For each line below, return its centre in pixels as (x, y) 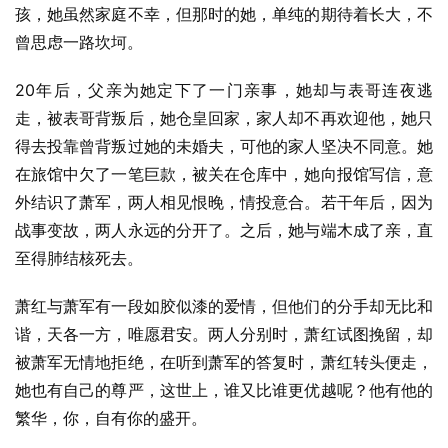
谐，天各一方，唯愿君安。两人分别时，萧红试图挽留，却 (224, 334)
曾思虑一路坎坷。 (79, 42)
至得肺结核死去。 (79, 258)
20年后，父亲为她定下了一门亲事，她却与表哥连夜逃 (224, 90)
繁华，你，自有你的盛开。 (111, 418)
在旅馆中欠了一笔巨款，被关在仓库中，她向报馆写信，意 (224, 174)
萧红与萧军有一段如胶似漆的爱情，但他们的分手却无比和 (224, 306)
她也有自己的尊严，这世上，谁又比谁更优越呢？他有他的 (224, 390)
